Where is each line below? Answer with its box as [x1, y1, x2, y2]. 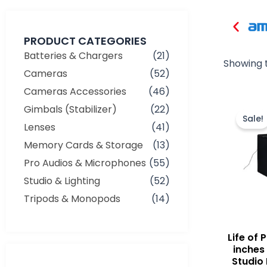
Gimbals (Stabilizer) [24, 102, 117, 116]
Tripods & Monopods [24, 191, 120, 206]
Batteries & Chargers [24, 48, 123, 63]
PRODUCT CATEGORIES [24, 33, 147, 48]
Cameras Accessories [24, 84, 126, 98]
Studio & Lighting [24, 173, 100, 188]
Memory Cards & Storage [24, 138, 143, 152]
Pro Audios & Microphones [24, 156, 146, 170]
